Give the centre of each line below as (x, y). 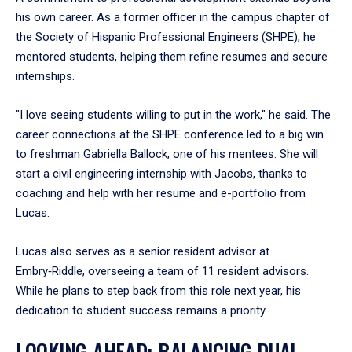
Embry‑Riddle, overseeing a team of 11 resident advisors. (162, 271)
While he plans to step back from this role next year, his (158, 290)
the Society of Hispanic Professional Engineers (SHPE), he (166, 37)
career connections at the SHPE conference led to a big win (170, 134)
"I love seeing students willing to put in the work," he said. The (173, 114)
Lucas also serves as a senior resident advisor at (143, 251)
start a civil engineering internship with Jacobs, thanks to (161, 173)
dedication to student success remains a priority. (141, 310)
